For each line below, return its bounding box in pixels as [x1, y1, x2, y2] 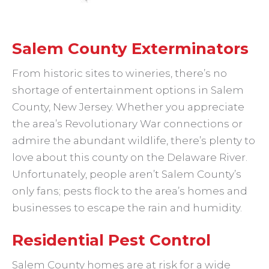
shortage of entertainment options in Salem [12, 84, 244, 96]
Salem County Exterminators [12, 39, 249, 58]
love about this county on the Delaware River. [12, 151, 247, 163]
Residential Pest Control [12, 231, 211, 250]
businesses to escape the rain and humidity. [12, 202, 242, 214]
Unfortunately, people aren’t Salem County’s [12, 168, 241, 180]
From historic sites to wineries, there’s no [12, 67, 227, 79]
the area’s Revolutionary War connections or [12, 118, 243, 130]
